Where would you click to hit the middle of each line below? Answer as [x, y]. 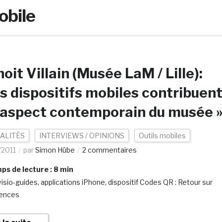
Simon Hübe [55, 150]
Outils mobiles [162, 136]
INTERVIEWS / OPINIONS [82, 136]
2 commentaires [109, 150]
